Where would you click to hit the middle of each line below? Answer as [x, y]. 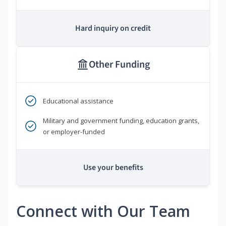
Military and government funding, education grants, [121, 121]
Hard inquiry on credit [113, 29]
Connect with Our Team [103, 211]
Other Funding [119, 65]
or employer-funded [74, 132]
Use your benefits [113, 168]
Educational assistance [78, 101]
